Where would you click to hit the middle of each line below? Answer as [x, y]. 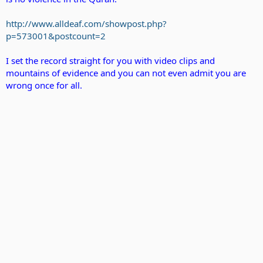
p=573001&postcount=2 [56, 36]
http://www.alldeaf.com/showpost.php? [86, 23]
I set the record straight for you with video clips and [110, 60]
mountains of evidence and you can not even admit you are [126, 73]
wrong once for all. [44, 85]
